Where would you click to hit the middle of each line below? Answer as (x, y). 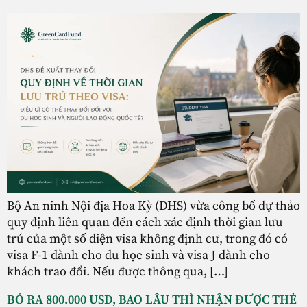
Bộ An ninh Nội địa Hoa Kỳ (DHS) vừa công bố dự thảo (153, 206)
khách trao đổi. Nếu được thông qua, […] (118, 272)
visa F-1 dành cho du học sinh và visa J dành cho (138, 256)
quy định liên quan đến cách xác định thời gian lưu (145, 223)
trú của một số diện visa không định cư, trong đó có (147, 239)
